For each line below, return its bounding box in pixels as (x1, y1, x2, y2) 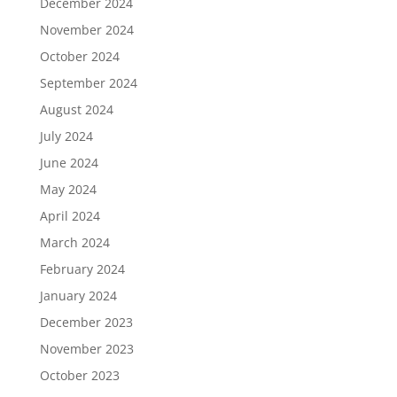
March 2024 (39, 234, 110, 251)
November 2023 (39, 340, 134, 357)
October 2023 (39, 367, 120, 384)
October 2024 (39, 48, 120, 65)
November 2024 (39, 21, 134, 38)
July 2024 (39, 128, 93, 144)
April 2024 (39, 207, 100, 224)
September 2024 (39, 74, 137, 91)
